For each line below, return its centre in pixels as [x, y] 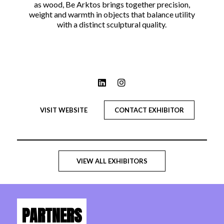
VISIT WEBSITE [63, 110]
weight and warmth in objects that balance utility [112, 14]
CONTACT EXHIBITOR [149, 110]
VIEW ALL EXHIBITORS [112, 161]
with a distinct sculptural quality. [112, 24]
